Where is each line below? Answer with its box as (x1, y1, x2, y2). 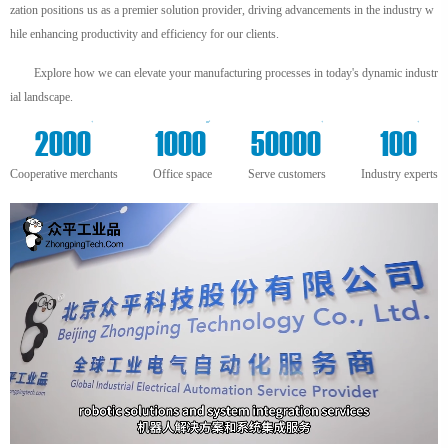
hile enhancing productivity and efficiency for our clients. (10, 27, 279, 41)
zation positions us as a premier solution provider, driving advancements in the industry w (10, 3, 434, 17)
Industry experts (360, 167, 438, 181)
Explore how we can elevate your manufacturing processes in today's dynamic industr (34, 66, 438, 80)
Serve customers (247, 167, 326, 181)
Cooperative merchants (10, 167, 118, 181)
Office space (153, 167, 213, 181)
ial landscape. (10, 90, 73, 104)
